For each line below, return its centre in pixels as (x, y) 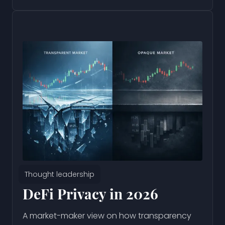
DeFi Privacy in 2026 (90, 194)
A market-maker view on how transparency (107, 216)
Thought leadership (60, 175)
